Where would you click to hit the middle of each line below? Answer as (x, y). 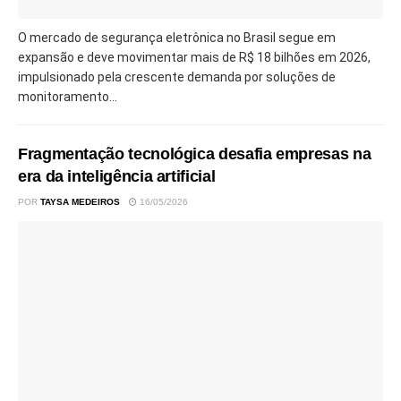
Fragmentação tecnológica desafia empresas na (195, 154)
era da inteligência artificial (117, 176)
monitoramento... (68, 96)
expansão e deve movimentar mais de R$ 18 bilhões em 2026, (194, 57)
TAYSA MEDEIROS (80, 201)
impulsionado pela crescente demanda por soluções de (177, 77)
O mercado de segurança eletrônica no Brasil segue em (177, 37)
